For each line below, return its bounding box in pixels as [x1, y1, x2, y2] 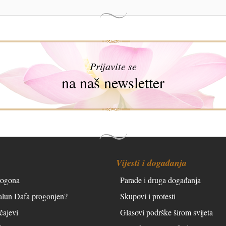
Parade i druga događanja [120, 174, 201, 185]
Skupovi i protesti [120, 190, 176, 201]
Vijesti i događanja [116, 156, 187, 169]
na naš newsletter [62, 72, 164, 92]
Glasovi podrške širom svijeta [120, 206, 213, 217]
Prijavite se [89, 59, 137, 73]
